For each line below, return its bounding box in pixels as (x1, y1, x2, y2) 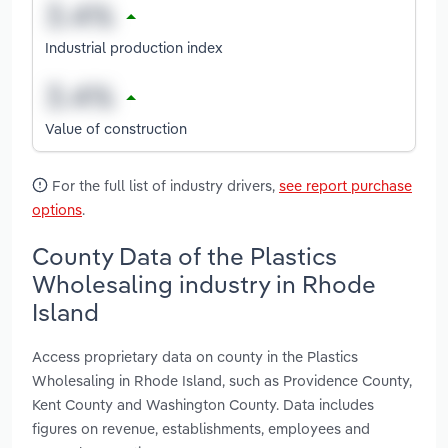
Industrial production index (45, 37, 223, 57)
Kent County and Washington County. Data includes (32, 394, 374, 414)
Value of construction (45, 118, 187, 138)
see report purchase (279, 176, 412, 196)
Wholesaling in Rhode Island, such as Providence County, (32, 370, 412, 390)
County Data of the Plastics (32, 240, 337, 271)
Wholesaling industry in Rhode (32, 268, 376, 299)
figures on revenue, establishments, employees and (32, 418, 370, 438)
